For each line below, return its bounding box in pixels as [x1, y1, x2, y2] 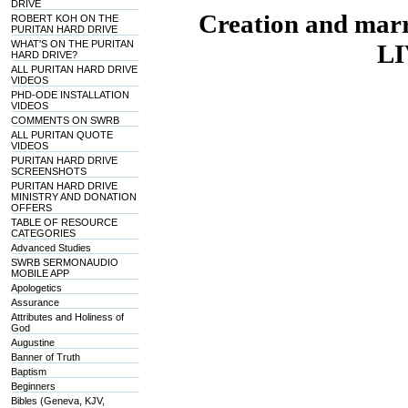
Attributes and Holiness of [11, 311, 125, 322]
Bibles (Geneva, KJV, [11, 395, 106, 406]
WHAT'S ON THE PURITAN [11, 38, 135, 49]
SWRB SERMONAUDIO [11, 257, 119, 268]
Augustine [11, 337, 56, 348]
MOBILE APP [11, 268, 70, 279]
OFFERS [11, 202, 53, 213]
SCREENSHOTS [11, 166, 87, 177]
